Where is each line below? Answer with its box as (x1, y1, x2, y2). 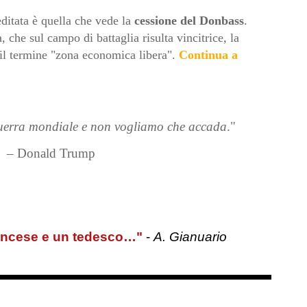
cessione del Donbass (134, 14, 244, 28)
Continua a (178, 48, 238, 62)
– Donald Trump (6, 146, 95, 161)
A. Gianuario (153, 230, 227, 245)
